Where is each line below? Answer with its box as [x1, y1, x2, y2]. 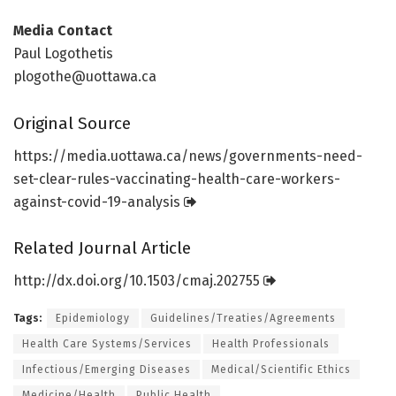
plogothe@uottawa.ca [13, 68, 156, 86]
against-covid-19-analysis [13, 193, 184, 210]
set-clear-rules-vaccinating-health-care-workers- [13, 170, 340, 187]
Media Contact [13, 22, 112, 40]
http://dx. [13, 271, 76, 289]
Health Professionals [212, 337, 330, 350]
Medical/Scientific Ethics [211, 362, 351, 376]
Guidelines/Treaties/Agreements [150, 311, 336, 324]
